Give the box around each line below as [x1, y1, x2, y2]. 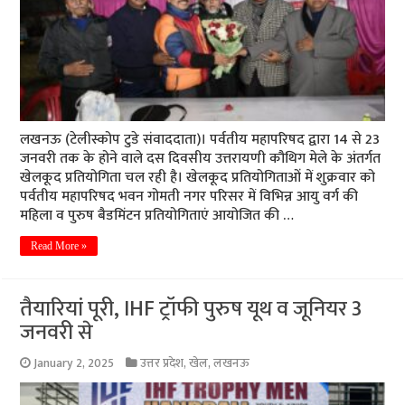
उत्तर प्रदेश [140, 353, 184, 373]
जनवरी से [20, 314, 94, 351]
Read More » [31, 239, 88, 252]
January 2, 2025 [33, 353, 115, 373]
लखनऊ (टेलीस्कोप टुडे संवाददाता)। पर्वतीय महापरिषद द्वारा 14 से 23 [20, 127, 381, 152]
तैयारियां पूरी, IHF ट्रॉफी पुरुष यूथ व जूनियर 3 [20, 290, 363, 327]
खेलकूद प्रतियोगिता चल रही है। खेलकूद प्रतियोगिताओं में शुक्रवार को [20, 165, 376, 190]
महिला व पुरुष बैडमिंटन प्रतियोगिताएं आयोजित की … [20, 202, 295, 228]
